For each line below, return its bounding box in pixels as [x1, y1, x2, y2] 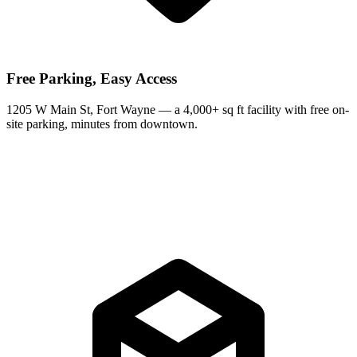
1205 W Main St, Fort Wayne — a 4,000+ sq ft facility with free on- [6, 102, 349, 116]
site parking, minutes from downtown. [6, 116, 198, 131]
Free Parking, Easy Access [6, 70, 177, 88]
